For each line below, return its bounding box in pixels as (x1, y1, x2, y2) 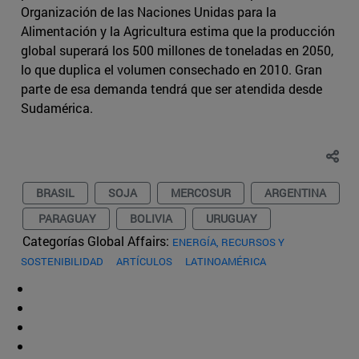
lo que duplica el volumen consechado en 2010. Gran (21, 61, 322, 79)
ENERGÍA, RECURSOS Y (172, 235, 284, 250)
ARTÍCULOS (116, 254, 172, 269)
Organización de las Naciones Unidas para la (21, 3, 276, 21)
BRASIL (36, 185, 75, 201)
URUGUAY (206, 211, 257, 227)
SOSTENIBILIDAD (21, 254, 103, 269)
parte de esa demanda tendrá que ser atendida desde (21, 80, 322, 98)
